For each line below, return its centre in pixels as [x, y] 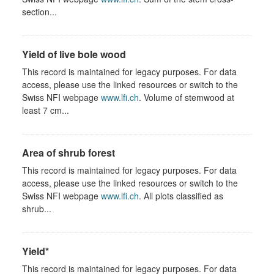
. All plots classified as [181, 195]
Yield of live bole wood [74, 54]
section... [39, 11]
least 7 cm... [46, 110]
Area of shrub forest [68, 152]
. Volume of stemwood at [187, 97]
